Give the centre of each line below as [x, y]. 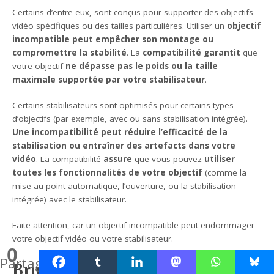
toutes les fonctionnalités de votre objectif [108, 172]
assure [118, 159]
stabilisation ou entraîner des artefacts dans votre [124, 145]
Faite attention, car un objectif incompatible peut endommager [134, 225]
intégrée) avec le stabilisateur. [70, 199]
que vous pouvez [168, 159]
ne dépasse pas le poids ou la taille [142, 66]
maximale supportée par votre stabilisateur [109, 79]
